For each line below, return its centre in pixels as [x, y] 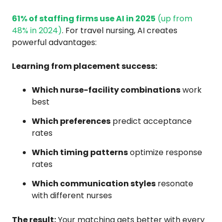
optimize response [165, 152]
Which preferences [71, 121]
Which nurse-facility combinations [106, 90]
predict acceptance [151, 121]
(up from [174, 18]
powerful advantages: [54, 42]
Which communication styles [94, 183]
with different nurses [72, 195]
